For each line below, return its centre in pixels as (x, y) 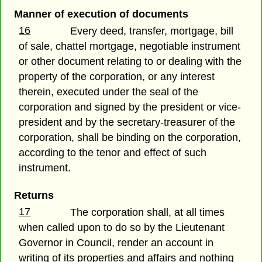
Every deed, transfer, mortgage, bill (152, 31)
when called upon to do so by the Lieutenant (122, 228)
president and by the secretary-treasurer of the (127, 122)
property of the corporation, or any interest (117, 76)
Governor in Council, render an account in (116, 243)
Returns (34, 196)
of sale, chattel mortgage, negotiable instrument (130, 46)
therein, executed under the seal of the (109, 92)
